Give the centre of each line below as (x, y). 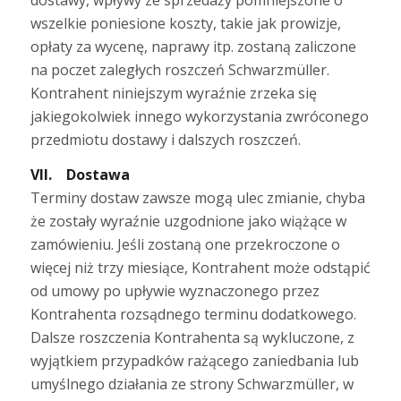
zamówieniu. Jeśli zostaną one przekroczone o (185, 245)
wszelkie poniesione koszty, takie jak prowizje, (185, 23)
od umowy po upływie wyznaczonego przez (175, 291)
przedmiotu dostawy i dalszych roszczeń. (165, 139)
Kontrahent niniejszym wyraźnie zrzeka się (173, 93)
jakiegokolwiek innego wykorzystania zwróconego (199, 116)
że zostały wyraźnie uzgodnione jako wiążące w (188, 222)
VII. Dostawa (80, 175)
